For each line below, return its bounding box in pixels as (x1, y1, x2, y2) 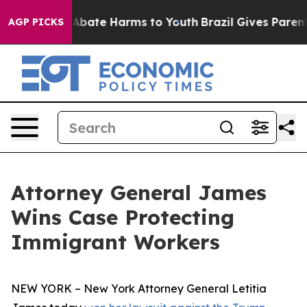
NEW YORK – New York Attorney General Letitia (11, 282, 267, 295)
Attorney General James (11, 180, 267, 206)
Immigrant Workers (11, 229, 220, 255)
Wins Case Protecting (11, 204, 234, 230)
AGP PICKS (8, 16, 64, 28)
